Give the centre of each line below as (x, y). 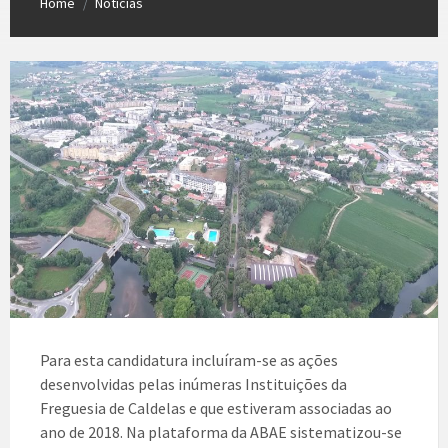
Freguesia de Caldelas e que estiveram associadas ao (216, 408)
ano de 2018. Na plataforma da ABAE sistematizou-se (221, 432)
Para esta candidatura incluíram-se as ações (189, 360)
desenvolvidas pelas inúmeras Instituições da (193, 384)
